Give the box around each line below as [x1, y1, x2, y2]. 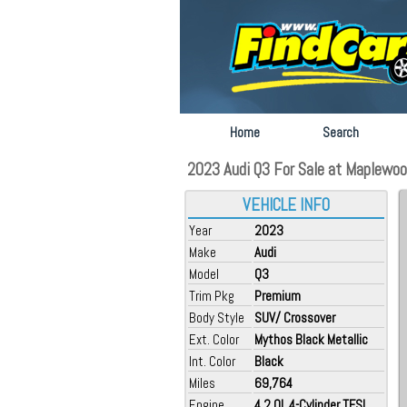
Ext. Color [189, 331, 239, 348]
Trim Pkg [189, 287, 234, 304]
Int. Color [189, 352, 235, 370]
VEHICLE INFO [243, 194, 330, 216]
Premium [254, 287, 301, 304]
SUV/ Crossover [254, 309, 335, 326]
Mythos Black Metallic [254, 331, 368, 348]
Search [323, 124, 359, 141]
